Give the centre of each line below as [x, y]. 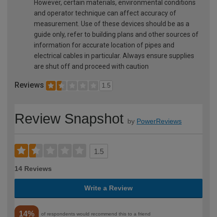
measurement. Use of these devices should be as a [112, 24]
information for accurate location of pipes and [104, 45]
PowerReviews [159, 121]
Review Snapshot [69, 118]
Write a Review [108, 188]
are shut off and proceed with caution [91, 67]
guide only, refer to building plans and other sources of [116, 35]
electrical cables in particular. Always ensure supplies [114, 56]
